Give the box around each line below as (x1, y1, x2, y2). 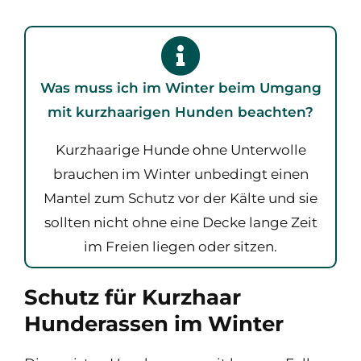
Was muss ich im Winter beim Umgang (39, 79, 322, 96)
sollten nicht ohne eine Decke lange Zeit (44, 214, 317, 230)
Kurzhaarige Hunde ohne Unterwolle (55, 141, 306, 158)
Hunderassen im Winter (24, 310, 284, 337)
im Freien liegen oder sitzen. (84, 238, 277, 255)
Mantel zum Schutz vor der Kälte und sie (44, 189, 317, 206)
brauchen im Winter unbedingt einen (52, 165, 309, 182)
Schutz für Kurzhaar (24, 284, 241, 310)
